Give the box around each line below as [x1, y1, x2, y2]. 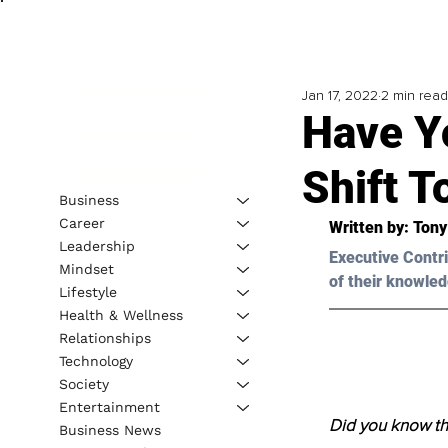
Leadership [58, 237, 135, 254]
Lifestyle [58, 283, 117, 300]
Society [58, 375, 109, 392]
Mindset [58, 260, 114, 277]
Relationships [58, 329, 151, 346]
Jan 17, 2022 [301, 87, 378, 105]
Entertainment [58, 398, 160, 415]
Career [58, 214, 105, 231]
